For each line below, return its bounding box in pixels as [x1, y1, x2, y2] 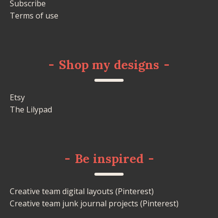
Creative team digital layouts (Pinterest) [10, 185, 154, 197]
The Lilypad [10, 104, 52, 115]
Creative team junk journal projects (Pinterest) [10, 198, 179, 209]
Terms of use [10, 10, 58, 21]
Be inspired [74, 150, 144, 166]
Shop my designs [59, 56, 159, 73]
